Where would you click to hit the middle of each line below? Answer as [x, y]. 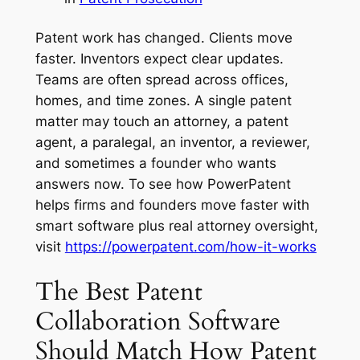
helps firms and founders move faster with [172, 205]
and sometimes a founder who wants [155, 163]
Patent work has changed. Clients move [164, 37]
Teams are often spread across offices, [162, 79]
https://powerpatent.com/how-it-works [190, 246]
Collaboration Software [157, 322]
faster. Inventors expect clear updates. [159, 58]
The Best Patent [119, 292]
